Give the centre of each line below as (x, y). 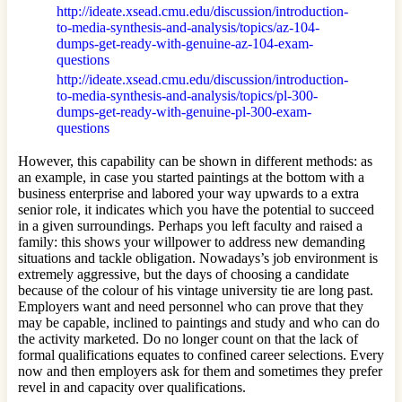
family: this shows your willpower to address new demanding (192, 242)
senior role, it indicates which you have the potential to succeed (196, 210)
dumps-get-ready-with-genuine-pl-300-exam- (184, 112)
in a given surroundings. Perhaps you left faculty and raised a (190, 226)
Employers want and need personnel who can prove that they (191, 306)
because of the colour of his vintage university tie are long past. (196, 290)
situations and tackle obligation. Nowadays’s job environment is (198, 258)
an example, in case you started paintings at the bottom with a (191, 177)
